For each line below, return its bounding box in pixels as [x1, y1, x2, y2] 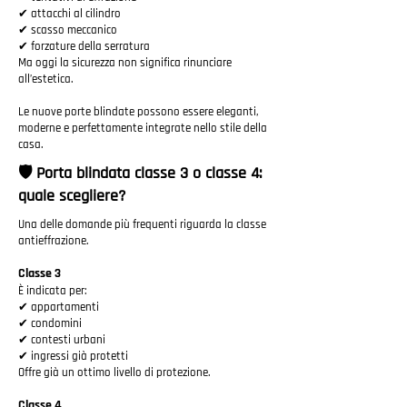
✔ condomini [18, 316, 82, 331]
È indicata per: [18, 283, 87, 298]
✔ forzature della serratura [18, 39, 150, 54]
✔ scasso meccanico [18, 23, 117, 37]
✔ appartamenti [18, 300, 99, 314]
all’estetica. [18, 72, 74, 86]
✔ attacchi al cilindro [18, 6, 121, 21]
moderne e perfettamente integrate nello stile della [18, 121, 267, 135]
